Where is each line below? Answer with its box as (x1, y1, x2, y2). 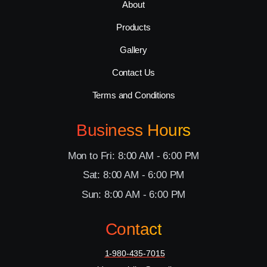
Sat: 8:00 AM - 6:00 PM (82, 169, 185, 181)
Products (116, 21, 151, 32)
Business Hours (76, 120, 191, 139)
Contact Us (111, 67, 156, 77)
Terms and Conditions (92, 89, 175, 100)
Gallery (120, 44, 147, 55)
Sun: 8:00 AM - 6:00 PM (81, 188, 186, 200)
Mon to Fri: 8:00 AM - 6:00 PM (67, 150, 200, 162)
